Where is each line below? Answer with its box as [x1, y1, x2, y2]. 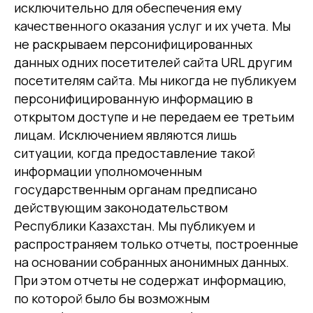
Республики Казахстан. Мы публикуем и [14, 217, 255, 234]
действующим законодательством [14, 199, 228, 216]
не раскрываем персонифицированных [14, 36, 252, 52]
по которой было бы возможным [14, 290, 210, 307]
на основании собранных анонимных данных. [14, 254, 289, 270]
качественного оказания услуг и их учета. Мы [14, 17, 291, 34]
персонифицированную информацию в [14, 90, 253, 107]
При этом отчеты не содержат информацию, [14, 272, 286, 289]
